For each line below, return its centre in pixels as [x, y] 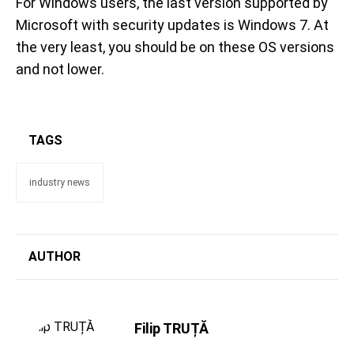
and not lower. [60, 69]
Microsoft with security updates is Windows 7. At [172, 24]
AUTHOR [55, 256]
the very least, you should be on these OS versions [175, 47]
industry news [60, 182]
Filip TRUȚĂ [171, 328]
